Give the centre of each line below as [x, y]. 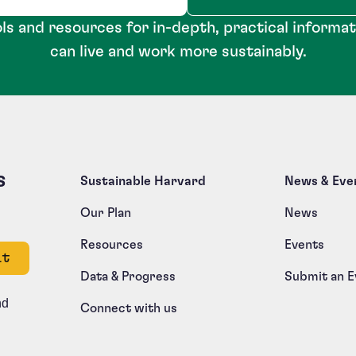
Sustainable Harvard [143, 182]
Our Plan [105, 213]
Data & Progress [130, 277]
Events [304, 245]
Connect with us [128, 309]
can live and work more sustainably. [178, 52]
